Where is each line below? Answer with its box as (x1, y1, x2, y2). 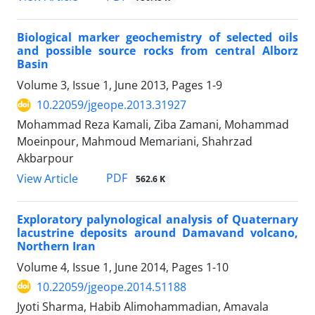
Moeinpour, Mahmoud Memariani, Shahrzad (17, 134, 252, 150)
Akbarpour (17, 150, 74, 167)
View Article (17, 170, 78, 186)
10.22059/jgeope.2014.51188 (37, 278, 186, 295)
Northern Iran (17, 238, 96, 254)
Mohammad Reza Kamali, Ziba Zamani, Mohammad (17, 117, 289, 133)
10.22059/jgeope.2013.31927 (37, 97, 186, 113)
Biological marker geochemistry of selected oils (17, 30, 298, 46)
